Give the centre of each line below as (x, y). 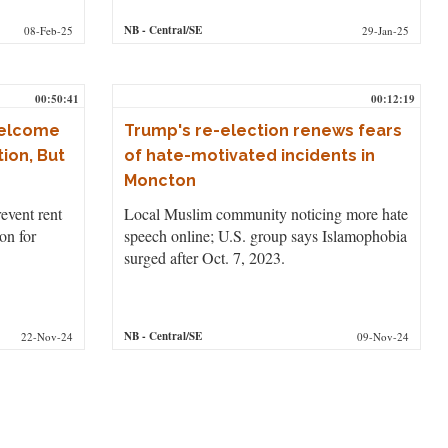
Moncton (159, 180)
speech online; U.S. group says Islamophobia (265, 235)
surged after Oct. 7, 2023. (204, 257)
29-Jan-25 (386, 30)
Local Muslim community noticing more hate (265, 213)
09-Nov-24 (383, 336)
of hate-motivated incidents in (249, 155)
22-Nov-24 (47, 336)
